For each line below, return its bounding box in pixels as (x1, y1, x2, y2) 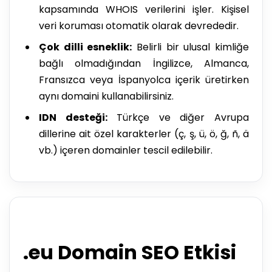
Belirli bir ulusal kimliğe (132, 40, 250, 55)
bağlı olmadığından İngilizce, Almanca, (39, 56, 249, 71)
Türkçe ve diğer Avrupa (107, 110, 250, 125)
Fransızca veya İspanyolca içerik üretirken (39, 73, 249, 87)
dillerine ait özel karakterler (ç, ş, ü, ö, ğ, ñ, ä (39, 127, 249, 141)
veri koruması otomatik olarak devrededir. (39, 19, 239, 33)
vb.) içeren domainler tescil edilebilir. (39, 143, 212, 158)
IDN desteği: (39, 110, 107, 125)
